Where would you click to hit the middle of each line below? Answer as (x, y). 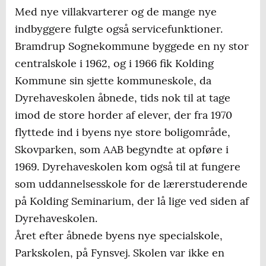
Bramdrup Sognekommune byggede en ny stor (132, 46)
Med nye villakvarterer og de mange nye (116, 12)
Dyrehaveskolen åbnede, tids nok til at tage (123, 98)
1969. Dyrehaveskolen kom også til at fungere (128, 167)
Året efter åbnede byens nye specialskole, (119, 236)
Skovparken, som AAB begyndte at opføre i (122, 150)
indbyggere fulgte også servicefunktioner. (119, 29)
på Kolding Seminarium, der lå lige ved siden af (132, 201)
